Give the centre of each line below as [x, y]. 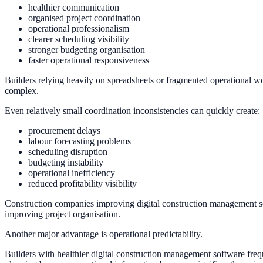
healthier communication [74, 7]
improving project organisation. [63, 214]
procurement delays [64, 130]
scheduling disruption [68, 151]
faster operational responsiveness [89, 60]
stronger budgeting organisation [87, 49]
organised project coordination [84, 18]
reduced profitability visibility [82, 183]
